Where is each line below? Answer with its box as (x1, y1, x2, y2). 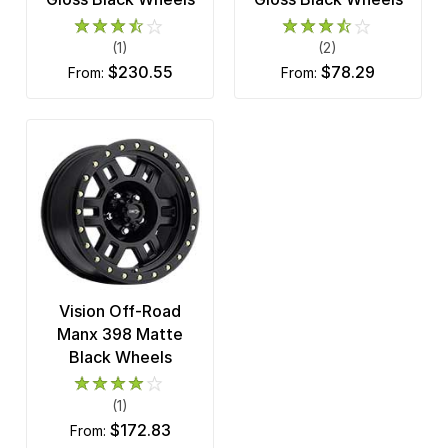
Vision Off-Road (59, 300, 181, 321)
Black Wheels (68, 346, 172, 367)
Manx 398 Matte (57, 323, 183, 344)
